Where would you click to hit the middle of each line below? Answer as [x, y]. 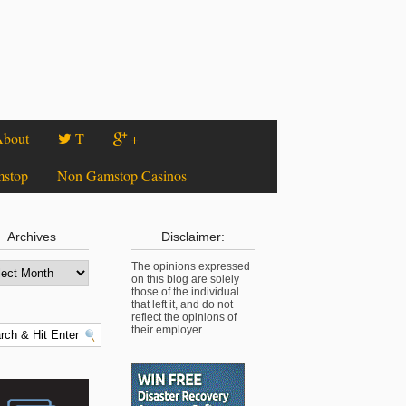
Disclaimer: [193, 236]
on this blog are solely [185, 279]
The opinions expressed [191, 266]
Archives [31, 236]
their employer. [168, 329]
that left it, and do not [182, 304]
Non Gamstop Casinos [122, 175]
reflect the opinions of [184, 317]
